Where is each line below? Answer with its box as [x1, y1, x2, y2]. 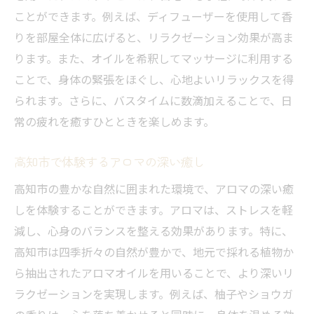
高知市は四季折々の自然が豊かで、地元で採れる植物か [14, 243, 294, 261]
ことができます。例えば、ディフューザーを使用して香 [14, 8, 292, 25]
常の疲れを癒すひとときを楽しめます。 [14, 113, 214, 130]
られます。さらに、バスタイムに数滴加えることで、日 [14, 92, 292, 109]
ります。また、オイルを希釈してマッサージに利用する [14, 50, 293, 67]
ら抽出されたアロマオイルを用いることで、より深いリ [14, 264, 294, 282]
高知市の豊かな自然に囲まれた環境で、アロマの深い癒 [14, 180, 294, 198]
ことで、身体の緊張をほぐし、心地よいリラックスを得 [14, 71, 294, 88]
